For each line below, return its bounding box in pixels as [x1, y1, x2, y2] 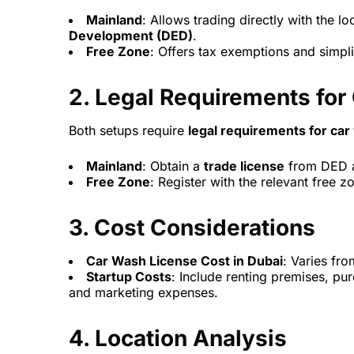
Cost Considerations [94, 214, 315, 242]
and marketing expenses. [69, 284, 218, 301]
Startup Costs [86, 269, 171, 285]
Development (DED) [69, 28, 193, 44]
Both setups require [69, 122, 188, 139]
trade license [204, 158, 284, 175]
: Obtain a [142, 158, 204, 175]
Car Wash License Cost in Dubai [86, 253, 283, 269]
